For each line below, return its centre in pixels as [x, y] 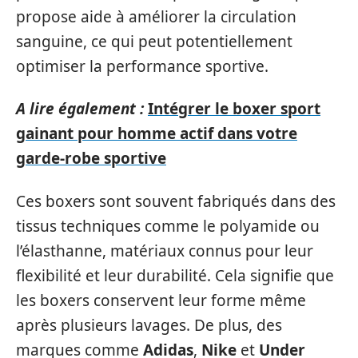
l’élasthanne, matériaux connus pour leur [165, 251]
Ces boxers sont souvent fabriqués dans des [176, 201]
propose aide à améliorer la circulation [156, 16]
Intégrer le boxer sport [234, 109]
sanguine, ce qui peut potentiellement [154, 41]
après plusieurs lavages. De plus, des [149, 325]
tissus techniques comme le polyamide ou [168, 226]
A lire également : [80, 109]
